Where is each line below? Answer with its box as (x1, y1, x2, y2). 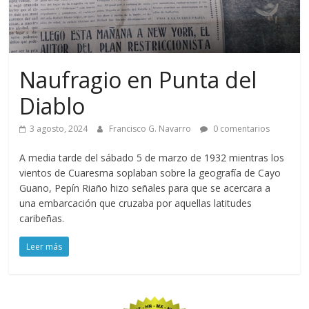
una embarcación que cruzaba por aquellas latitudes (19, 197, 252, 210)
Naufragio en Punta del (19, 65, 257, 94)
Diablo (19, 91, 86, 121)
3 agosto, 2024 (30, 123, 88, 134)
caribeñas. (19, 212, 65, 225)
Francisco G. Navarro (109, 123, 194, 134)
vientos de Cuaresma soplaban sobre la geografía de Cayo (19, 166, 281, 179)
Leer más (26, 241, 63, 252)
